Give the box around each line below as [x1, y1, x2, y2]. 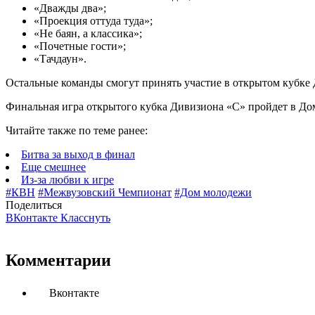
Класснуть [60, 212, 110, 224]
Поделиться [6, 199, 62, 212]
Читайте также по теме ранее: [6, 124, 148, 137]
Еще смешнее [21, 161, 86, 174]
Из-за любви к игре [21, 174, 114, 186]
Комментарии [6, 251, 111, 270]
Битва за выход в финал [21, 148, 135, 161]
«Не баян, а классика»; [34, 27, 142, 40]
